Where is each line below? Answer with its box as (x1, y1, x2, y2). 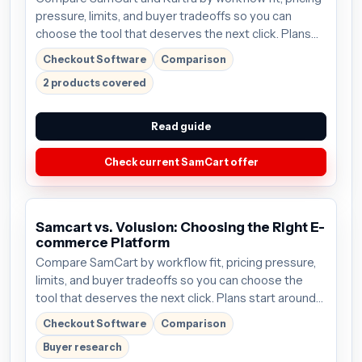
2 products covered (43, 76, 146, 89)
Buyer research (43, 340, 122, 353)
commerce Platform (36, 234, 170, 250)
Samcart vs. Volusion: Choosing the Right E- (36, 218, 325, 235)
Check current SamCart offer (103, 155, 259, 168)
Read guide (151, 120, 211, 133)
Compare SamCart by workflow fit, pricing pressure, (36, 255, 316, 270)
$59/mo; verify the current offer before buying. (36, 308, 288, 323)
